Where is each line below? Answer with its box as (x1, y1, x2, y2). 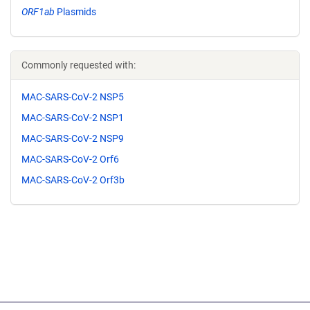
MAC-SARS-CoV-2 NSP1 (21, 112, 124, 124)
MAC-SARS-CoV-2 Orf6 (21, 153, 119, 165)
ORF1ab (21, 6, 55, 18)
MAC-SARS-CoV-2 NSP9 (21, 132, 124, 144)
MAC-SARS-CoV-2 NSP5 (21, 91, 124, 103)
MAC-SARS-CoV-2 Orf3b (21, 174, 125, 185)
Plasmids (55, 6, 96, 18)
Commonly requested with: (21, 60, 136, 71)
